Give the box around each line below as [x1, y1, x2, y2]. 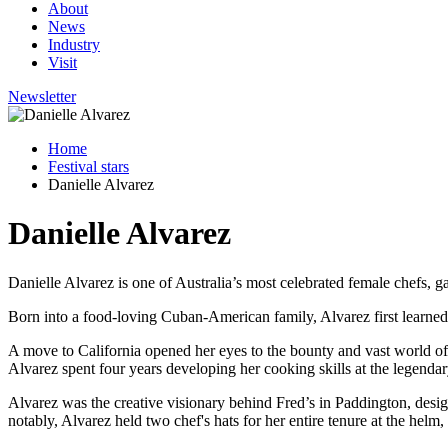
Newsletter [8, 87, 76, 105]
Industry [48, 35, 100, 53]
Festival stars [48, 157, 129, 175]
